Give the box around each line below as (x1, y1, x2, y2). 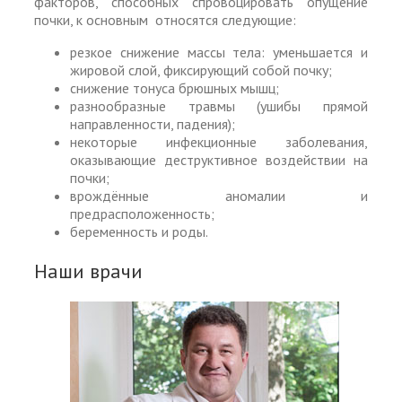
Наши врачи (34, 258, 143, 284)
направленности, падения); (70, 114, 235, 133)
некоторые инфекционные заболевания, (70, 132, 368, 151)
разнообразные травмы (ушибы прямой (70, 96, 368, 115)
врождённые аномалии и (70, 186, 368, 205)
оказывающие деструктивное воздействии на (70, 150, 368, 169)
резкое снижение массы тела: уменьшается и (70, 42, 368, 61)
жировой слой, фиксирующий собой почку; (70, 60, 332, 79)
